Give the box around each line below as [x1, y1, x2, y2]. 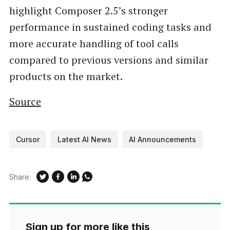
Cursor [16, 135, 40, 144]
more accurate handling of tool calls [9, 36, 179, 50]
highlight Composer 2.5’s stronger [9, 3, 168, 17]
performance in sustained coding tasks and [9, 20, 212, 34]
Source [9, 94, 41, 109]
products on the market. [9, 69, 123, 83]
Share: [9, 172, 31, 181]
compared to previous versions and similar [9, 52, 208, 67]
